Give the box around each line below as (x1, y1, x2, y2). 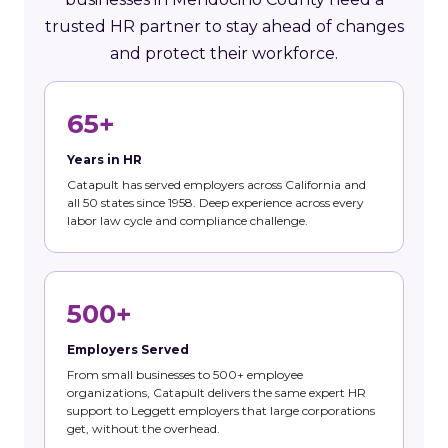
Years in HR (67, 151, 142, 167)
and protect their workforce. (110, 43, 338, 63)
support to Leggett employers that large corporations (67, 402, 375, 418)
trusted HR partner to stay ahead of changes (44, 16, 404, 36)
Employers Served (67, 341, 189, 357)
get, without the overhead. (67, 420, 220, 436)
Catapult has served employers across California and (67, 176, 366, 192)
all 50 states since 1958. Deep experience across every (67, 194, 364, 210)
